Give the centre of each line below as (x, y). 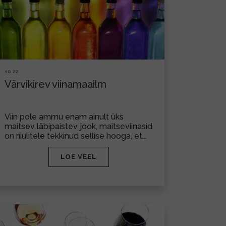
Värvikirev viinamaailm (55, 84)
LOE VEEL (78, 157)
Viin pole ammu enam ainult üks (64, 117)
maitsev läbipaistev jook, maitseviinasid (78, 126)
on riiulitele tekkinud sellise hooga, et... (76, 136)
